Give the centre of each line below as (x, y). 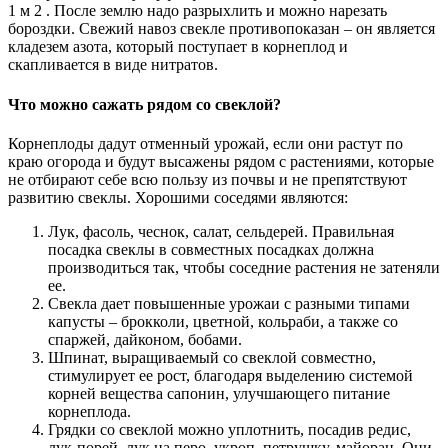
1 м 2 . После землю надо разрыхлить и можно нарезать (197, 11)
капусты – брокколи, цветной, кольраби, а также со (223, 321)
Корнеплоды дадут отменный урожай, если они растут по (205, 143)
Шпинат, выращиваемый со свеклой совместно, (212, 357)
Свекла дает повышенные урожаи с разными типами (229, 303)
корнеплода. (89, 411)
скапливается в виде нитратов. (113, 65)
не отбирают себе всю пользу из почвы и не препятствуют (207, 179)
